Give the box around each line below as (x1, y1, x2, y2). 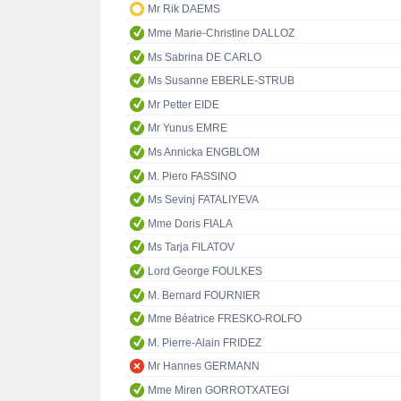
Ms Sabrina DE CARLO (148, 50, 261, 64)
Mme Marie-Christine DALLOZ (148, 27, 294, 40)
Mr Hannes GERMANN (148, 360, 260, 373)
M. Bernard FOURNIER (148, 288, 260, 302)
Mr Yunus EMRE (148, 122, 227, 135)
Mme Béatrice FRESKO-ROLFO (148, 312, 302, 326)
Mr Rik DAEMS (148, 3, 220, 16)
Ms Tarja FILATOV (148, 241, 235, 254)
